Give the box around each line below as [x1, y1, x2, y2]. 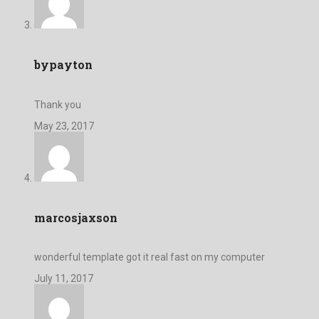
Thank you [34, 98, 81, 110]
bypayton [34, 57, 93, 73]
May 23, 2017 [34, 120, 94, 132]
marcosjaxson [34, 209, 117, 225]
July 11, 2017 [34, 273, 93, 285]
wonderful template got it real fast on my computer [34, 251, 265, 263]
